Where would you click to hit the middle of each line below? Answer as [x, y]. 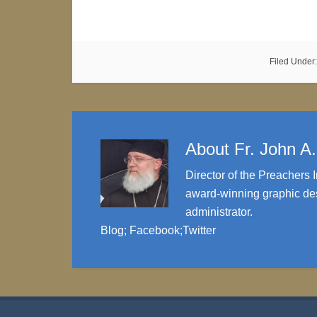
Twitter [199, 230]
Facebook [155, 230]
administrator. [219, 212]
